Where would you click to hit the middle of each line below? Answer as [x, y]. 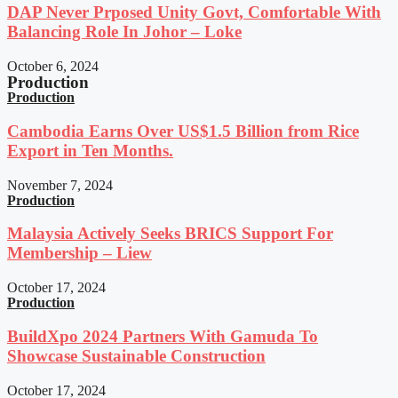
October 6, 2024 [53, 67]
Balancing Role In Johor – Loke [124, 32]
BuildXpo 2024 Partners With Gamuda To [163, 336]
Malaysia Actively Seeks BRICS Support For [170, 234]
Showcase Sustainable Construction [136, 355]
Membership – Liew [80, 253]
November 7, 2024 [60, 185]
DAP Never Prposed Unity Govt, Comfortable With [194, 12]
